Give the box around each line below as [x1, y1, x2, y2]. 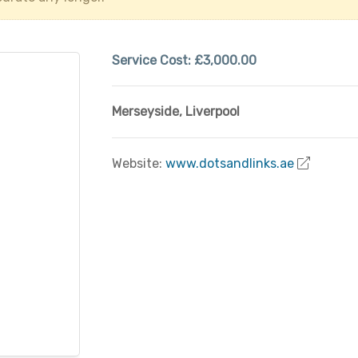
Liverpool [185, 104, 240, 119]
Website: [111, 156, 165, 171]
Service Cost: [111, 53, 194, 68]
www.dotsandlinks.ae [165, 156, 294, 171]
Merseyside [111, 104, 179, 119]
